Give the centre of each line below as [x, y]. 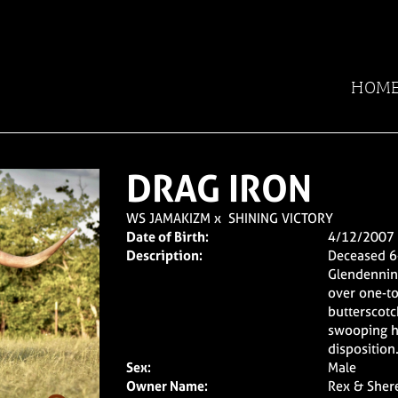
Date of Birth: [167, 237]
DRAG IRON [219, 188]
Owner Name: [167, 386]
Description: [164, 255]
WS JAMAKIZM [168, 218]
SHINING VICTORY [280, 218]
